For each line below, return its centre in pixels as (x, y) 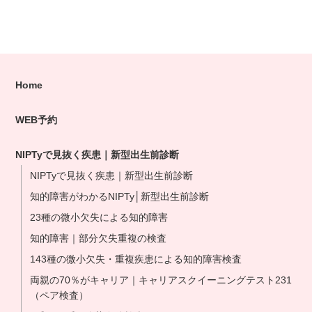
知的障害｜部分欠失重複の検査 (99, 238)
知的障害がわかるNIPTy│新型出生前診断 (120, 196)
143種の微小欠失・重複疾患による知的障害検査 (136, 259)
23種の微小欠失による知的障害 (99, 217)
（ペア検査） (60, 295)
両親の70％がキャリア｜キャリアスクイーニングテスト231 (161, 280)
